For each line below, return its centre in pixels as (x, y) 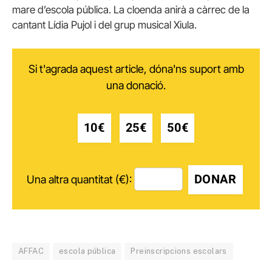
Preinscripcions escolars (179, 251)
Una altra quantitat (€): (79, 179)
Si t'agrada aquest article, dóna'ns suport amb (136, 69)
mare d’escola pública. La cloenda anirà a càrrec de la (131, 9)
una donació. (136, 85)
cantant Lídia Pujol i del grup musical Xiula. (104, 25)
